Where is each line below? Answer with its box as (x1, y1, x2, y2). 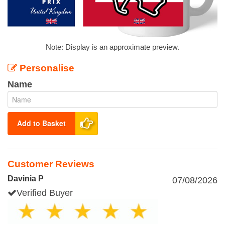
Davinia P (8, 174, 44, 183)
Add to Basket (17, 118, 66, 128)
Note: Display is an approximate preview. (46, 43, 179, 51)
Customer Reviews (8, 159, 94, 169)
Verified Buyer (17, 188, 73, 198)
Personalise (17, 63, 74, 73)
